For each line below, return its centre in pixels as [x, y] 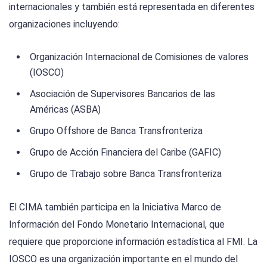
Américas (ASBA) [65, 109]
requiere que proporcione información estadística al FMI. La [133, 242]
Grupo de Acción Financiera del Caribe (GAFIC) [125, 152]
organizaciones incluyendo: [64, 24]
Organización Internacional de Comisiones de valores [139, 57]
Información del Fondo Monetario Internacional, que [117, 225]
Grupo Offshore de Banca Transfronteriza [116, 131]
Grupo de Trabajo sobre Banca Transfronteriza [126, 173]
